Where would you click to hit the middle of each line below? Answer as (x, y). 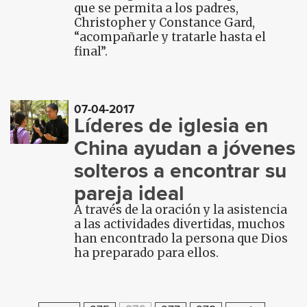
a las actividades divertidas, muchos (180, 224)
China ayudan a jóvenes (185, 148)
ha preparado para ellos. (147, 253)
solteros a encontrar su (181, 171)
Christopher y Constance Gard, (165, 23)
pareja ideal (130, 193)
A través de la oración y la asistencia (181, 210)
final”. (91, 51)
